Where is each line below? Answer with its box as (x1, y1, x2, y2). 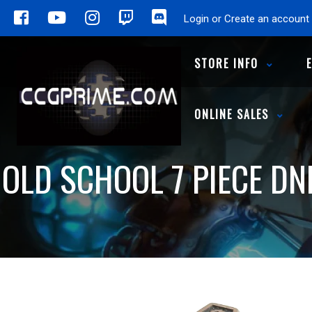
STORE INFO (194, 55, 258, 72)
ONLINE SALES (194, 106, 269, 123)
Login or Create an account (184, 13, 309, 25)
